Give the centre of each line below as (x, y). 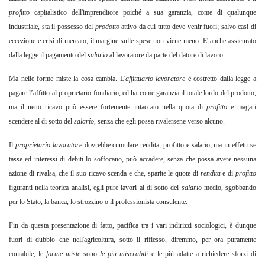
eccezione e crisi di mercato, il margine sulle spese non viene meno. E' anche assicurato (132, 41)
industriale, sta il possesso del (52, 27)
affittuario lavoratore (155, 79)
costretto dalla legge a (225, 79)
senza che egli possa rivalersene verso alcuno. (161, 122)
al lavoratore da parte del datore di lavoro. (167, 55)
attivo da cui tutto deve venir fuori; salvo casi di (189, 27)
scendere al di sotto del (41, 122)
